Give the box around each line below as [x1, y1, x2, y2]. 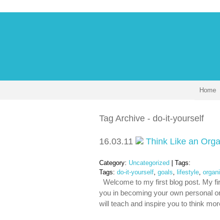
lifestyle [177, 168, 199, 176]
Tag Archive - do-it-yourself [99, 113, 204, 123]
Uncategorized [129, 159, 169, 166]
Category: [99, 159, 129, 166]
